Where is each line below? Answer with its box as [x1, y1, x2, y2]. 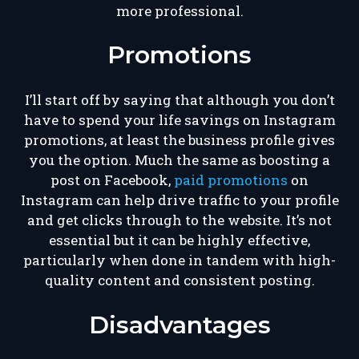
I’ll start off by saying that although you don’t [24, 91, 335, 110]
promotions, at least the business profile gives [24, 131, 335, 150]
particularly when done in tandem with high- [23, 251, 336, 270]
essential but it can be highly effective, [49, 231, 310, 250]
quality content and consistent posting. [44, 271, 315, 290]
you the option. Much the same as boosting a [29, 151, 330, 170]
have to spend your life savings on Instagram [23, 111, 336, 130]
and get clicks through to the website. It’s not [27, 211, 332, 230]
